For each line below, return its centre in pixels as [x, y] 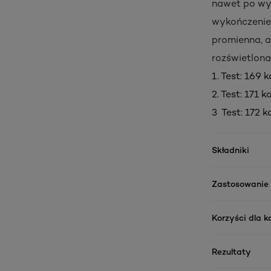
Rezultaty [231, 251]
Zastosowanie [240, 183]
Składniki [230, 149]
